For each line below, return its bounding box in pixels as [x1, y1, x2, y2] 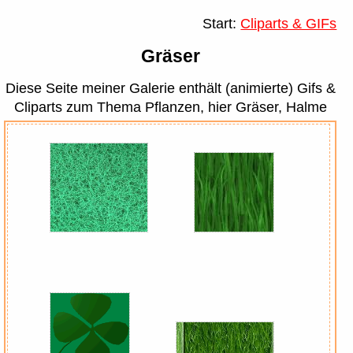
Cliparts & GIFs [240, 15, 337, 32]
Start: [203, 15, 241, 32]
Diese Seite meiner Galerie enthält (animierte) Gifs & [5, 80, 336, 97]
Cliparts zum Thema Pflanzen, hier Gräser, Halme [13, 99, 327, 116]
